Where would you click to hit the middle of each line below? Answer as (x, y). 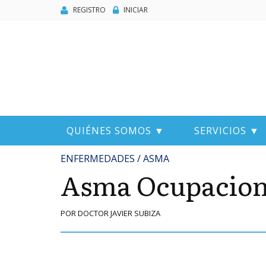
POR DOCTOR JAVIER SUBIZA (110, 213)
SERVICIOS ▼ (227, 130)
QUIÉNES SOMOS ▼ (115, 130)
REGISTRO (89, 9)
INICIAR (136, 9)
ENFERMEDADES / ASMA (115, 159)
